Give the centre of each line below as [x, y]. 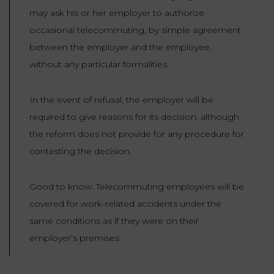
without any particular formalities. [99, 65]
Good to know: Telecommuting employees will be [137, 187]
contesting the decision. [80, 151]
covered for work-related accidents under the [125, 204]
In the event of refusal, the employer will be [121, 100]
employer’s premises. [75, 238]
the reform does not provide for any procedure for [137, 134]
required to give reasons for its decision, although [134, 117]
